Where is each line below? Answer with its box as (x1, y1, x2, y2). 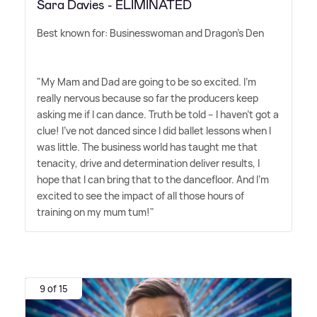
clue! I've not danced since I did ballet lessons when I (37, 124, 271, 138)
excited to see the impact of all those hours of (37, 189, 244, 203)
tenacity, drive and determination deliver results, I (37, 156, 260, 171)
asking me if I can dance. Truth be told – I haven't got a (37, 108, 279, 122)
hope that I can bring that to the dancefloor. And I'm (37, 173, 269, 187)
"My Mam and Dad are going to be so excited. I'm (37, 75, 256, 89)
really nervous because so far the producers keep (37, 91, 258, 105)
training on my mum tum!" (37, 205, 154, 219)
